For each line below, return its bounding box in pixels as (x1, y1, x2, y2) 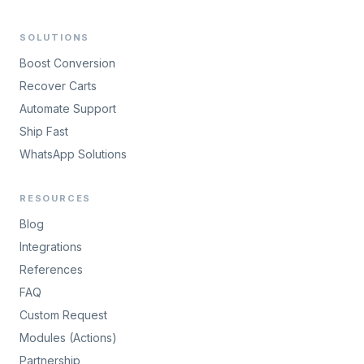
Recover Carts (19, 78, 97, 93)
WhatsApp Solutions (19, 146, 127, 161)
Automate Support (19, 101, 116, 115)
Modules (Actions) (19, 330, 117, 344)
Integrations (19, 239, 82, 253)
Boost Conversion (19, 55, 115, 70)
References (19, 262, 83, 276)
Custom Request (19, 307, 107, 322)
